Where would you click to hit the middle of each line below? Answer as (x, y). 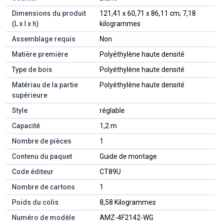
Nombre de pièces (42, 141)
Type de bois (32, 69)
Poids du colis (35, 202)
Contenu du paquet (42, 156)
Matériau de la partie (45, 85)
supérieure (30, 95)
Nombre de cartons (43, 187)
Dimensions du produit (49, 13)
